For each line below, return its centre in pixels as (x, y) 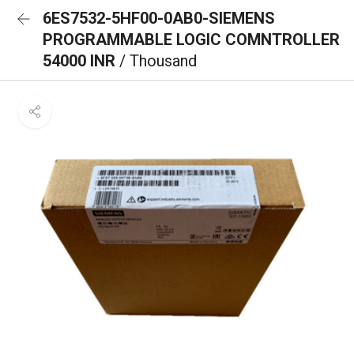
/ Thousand (158, 61)
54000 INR (81, 61)
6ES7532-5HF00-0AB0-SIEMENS (159, 18)
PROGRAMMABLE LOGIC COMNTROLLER (191, 40)
